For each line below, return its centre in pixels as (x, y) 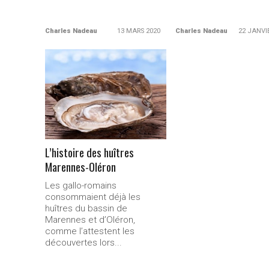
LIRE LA (106, 81)
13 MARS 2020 (139, 31)
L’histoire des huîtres (89, 152)
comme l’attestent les (89, 231)
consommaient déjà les (92, 197)
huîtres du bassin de (86, 208)
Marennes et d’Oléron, (90, 220)
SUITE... (106, 92)
